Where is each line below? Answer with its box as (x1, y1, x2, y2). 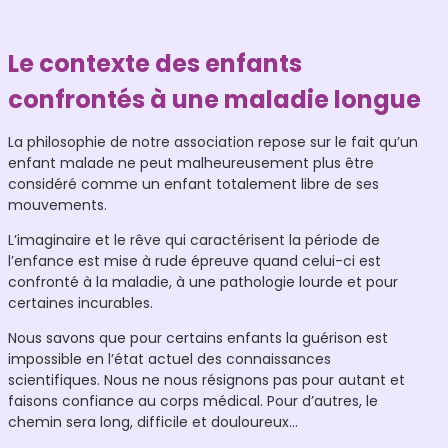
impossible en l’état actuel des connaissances (8, 349, 331, 370)
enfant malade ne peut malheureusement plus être (8, 153, 374, 174)
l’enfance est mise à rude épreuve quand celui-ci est (8, 251, 381, 272)
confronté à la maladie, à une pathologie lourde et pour (8, 272, 398, 293)
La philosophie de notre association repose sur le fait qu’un (8, 132, 418, 153)
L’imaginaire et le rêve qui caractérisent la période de (8, 230, 380, 251)
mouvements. (8, 195, 107, 216)
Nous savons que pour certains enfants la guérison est (8, 328, 388, 349)
